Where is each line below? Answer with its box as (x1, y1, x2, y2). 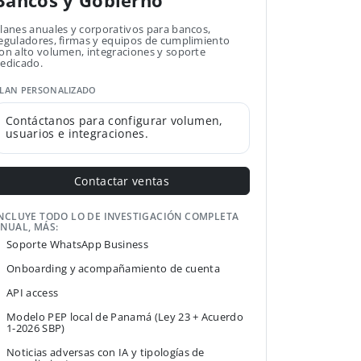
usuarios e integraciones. (6, 126, 149, 141)
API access (6, 285, 59, 300)
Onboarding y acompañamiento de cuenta (6, 261, 220, 276)
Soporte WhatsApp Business (6, 237, 148, 251)
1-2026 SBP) (6, 321, 65, 335)
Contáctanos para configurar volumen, (6, 113, 223, 128)
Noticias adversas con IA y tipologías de (6, 345, 205, 359)
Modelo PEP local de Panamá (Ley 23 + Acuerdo (6, 309, 244, 324)
